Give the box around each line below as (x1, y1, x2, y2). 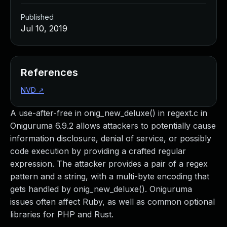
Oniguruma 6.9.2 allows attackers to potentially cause (10, 121, 216, 131)
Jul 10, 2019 (21, 23, 67, 33)
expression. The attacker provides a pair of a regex (10, 159, 208, 169)
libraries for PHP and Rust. (10, 209, 113, 219)
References (21, 66, 78, 79)
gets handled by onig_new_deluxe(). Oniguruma (10, 184, 192, 194)
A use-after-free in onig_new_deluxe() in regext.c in (10, 108, 207, 118)
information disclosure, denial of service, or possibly (10, 133, 211, 143)
